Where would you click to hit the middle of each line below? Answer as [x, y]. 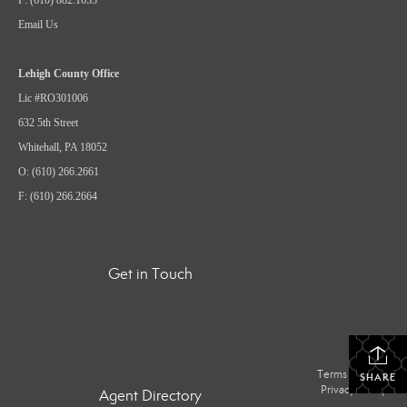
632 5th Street [48, 122]
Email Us [38, 24]
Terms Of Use [352, 374]
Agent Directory [151, 395]
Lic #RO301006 [53, 98]
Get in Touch [151, 273]
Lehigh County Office [69, 73]
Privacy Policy [354, 389]
